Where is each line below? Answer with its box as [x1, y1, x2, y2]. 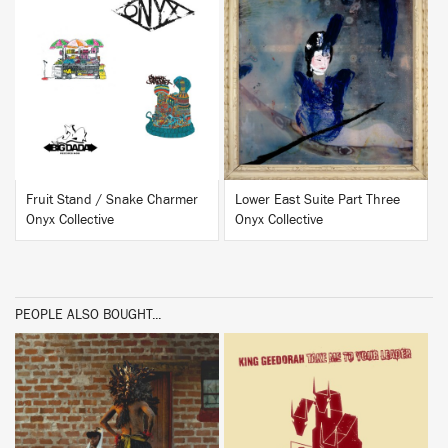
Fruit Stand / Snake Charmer [26, 193, 198, 207]
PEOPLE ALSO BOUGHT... [15, 308, 161, 322]
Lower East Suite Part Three [235, 193, 400, 207]
